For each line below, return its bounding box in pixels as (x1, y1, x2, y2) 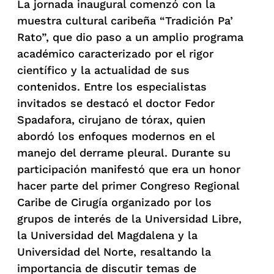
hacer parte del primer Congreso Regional (17, 179, 239, 192)
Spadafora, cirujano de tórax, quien (17, 113, 206, 126)
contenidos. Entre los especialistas (17, 80, 207, 93)
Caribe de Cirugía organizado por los (17, 195, 212, 209)
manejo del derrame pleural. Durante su (17, 146, 231, 159)
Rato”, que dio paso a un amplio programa (17, 30, 243, 43)
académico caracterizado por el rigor (17, 46, 213, 60)
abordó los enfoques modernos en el (17, 129, 215, 143)
